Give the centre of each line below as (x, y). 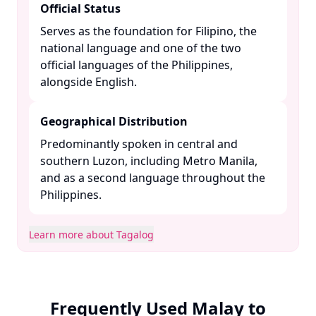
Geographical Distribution (114, 121)
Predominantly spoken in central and (139, 144)
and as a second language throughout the (153, 178)
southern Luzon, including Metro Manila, (149, 161)
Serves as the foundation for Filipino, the (148, 31)
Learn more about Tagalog (91, 235)
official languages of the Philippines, (136, 65)
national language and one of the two (141, 48)
